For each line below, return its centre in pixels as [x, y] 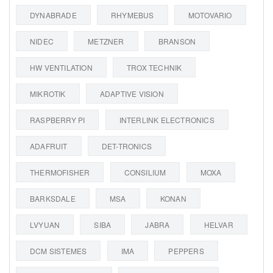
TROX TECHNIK [154, 67]
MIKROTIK [48, 93]
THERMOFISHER [60, 172]
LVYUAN [45, 224]
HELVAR [218, 224]
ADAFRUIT [49, 146]
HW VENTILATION [61, 67]
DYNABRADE [53, 15]
